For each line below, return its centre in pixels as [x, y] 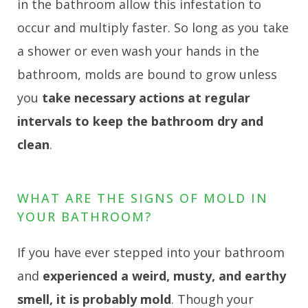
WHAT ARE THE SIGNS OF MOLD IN [143, 198]
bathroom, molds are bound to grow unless [147, 74]
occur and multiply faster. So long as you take [153, 27]
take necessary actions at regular [146, 97]
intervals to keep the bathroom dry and [140, 121]
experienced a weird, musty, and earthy [164, 275]
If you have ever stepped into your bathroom [151, 252]
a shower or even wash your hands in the [138, 51]
